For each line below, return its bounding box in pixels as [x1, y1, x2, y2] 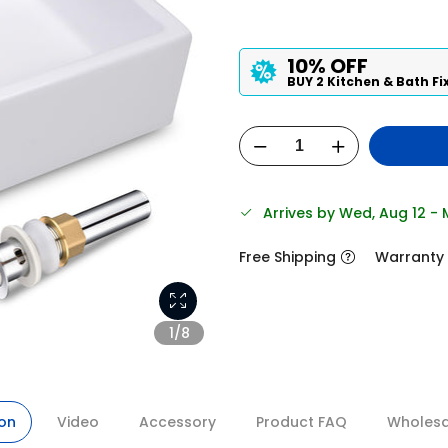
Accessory [138, 412, 216, 432]
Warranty [375, 247, 444, 267]
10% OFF [287, 52, 368, 80]
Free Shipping [239, 247, 336, 267]
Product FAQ [255, 412, 347, 432]
